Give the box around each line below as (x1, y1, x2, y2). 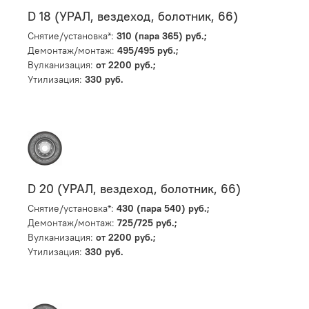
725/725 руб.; (117, 216, 177, 229)
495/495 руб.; (117, 43, 179, 57)
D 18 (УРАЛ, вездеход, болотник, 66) (28, 9, 238, 25)
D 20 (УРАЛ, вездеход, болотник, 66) (28, 181, 241, 197)
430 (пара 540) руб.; (117, 201, 210, 215)
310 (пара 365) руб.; (117, 29, 207, 42)
